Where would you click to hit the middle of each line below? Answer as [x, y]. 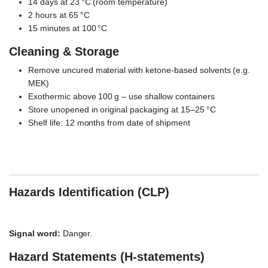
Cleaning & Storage [64, 51]
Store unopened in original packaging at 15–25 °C [122, 109]
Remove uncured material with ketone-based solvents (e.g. [139, 70]
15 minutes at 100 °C [68, 28]
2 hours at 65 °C [59, 15]
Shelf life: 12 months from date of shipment [109, 122]
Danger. [76, 233]
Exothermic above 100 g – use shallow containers [121, 96]
